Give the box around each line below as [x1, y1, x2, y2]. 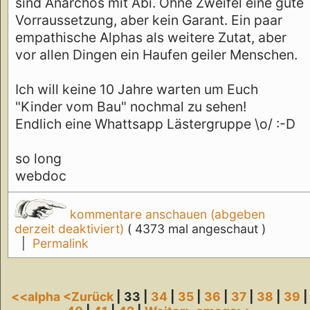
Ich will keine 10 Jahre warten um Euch [15, 81, 258, 98]
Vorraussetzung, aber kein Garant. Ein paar [15, 12, 282, 29]
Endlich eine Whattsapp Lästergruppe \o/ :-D [15, 116, 295, 133]
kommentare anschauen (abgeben [66, 207, 265, 222]
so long [15, 150, 62, 167]
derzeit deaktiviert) [14, 221, 127, 237]
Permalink [32, 236, 89, 251]
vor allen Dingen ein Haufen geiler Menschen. [15, 46, 298, 64]
